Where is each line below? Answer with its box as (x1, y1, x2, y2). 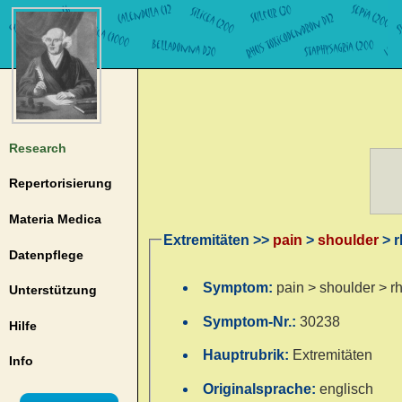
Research (8, 140, 66, 155)
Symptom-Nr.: (203, 313, 301, 329)
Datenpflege (8, 247, 83, 262)
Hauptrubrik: (203, 347, 293, 363)
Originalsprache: (203, 381, 320, 398)
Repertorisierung (8, 176, 112, 191)
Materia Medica (8, 211, 101, 226)
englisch (319, 381, 374, 398)
